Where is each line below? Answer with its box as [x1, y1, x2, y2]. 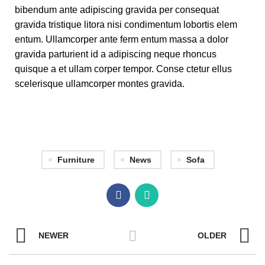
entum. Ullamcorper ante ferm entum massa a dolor [15, 34, 228, 44]
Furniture [57, 154, 95, 164]
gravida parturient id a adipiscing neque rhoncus [15, 49, 216, 59]
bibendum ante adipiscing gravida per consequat [15, 4, 219, 15]
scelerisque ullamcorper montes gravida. [15, 78, 185, 89]
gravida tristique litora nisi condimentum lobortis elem [15, 19, 237, 30]
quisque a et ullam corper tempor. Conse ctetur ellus [15, 63, 232, 74]
